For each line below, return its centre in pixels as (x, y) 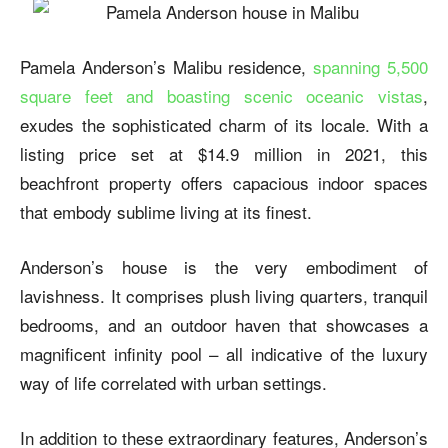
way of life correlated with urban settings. (173, 382)
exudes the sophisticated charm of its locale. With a (224, 124)
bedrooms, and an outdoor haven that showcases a (224, 324)
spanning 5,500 (371, 66)
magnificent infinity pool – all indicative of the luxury (224, 353)
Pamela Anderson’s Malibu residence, (163, 66)
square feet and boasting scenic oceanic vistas (221, 95)
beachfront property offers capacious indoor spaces (224, 182)
